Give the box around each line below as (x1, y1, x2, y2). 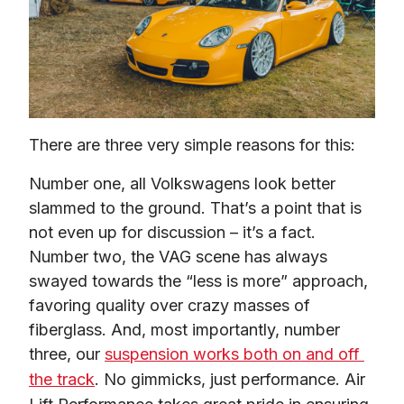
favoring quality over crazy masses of (29, 295, 310, 315)
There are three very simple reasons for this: (29, 134, 355, 154)
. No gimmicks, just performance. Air (95, 369, 365, 389)
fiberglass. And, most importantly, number (29, 319, 340, 339)
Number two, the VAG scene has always (29, 246, 327, 266)
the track (29, 369, 95, 389)
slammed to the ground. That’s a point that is (29, 197, 362, 217)
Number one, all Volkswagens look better (29, 173, 335, 193)
